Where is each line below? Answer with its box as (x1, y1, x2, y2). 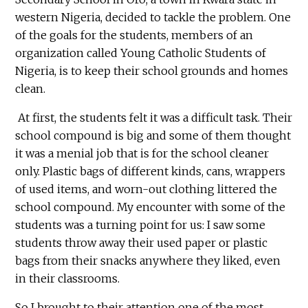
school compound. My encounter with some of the (15, 199, 286, 214)
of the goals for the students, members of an (15, 27, 254, 42)
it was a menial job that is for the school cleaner (15, 146, 269, 160)
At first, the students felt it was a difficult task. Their (15, 110, 293, 124)
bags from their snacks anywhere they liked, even (15, 253, 281, 267)
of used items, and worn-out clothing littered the (15, 181, 278, 196)
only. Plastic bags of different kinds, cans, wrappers (15, 164, 286, 178)
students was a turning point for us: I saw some (15, 217, 266, 232)
